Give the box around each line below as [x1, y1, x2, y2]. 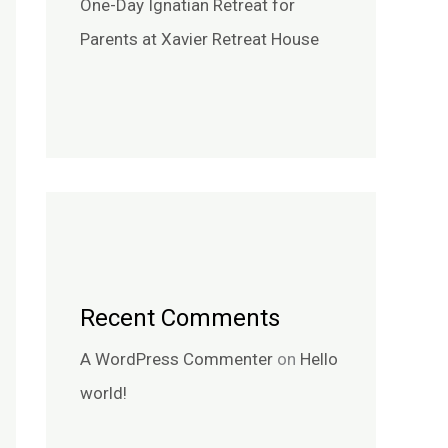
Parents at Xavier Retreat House [80, 28, 319, 49]
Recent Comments [80, 303, 280, 332]
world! [80, 382, 127, 403]
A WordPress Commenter [80, 348, 273, 369]
